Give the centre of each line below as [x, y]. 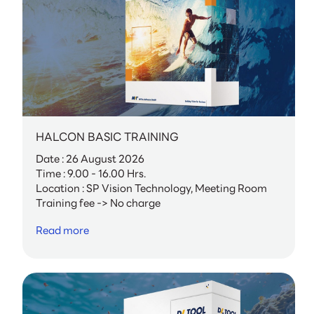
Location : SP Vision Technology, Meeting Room [152, 189]
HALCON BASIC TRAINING [108, 137]
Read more [63, 230]
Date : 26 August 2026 [90, 159]
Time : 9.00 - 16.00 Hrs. [91, 174]
